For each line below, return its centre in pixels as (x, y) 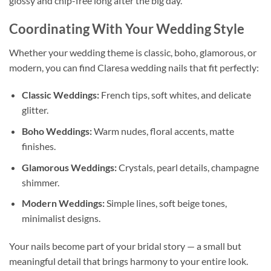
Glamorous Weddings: (69, 167)
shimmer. (40, 182)
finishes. (38, 146)
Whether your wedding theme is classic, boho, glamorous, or (133, 52)
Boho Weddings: (57, 131)
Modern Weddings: (63, 203)
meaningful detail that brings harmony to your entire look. (129, 261)
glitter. (35, 110)
